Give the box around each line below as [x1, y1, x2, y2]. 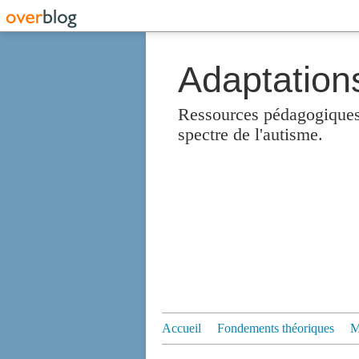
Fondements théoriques [217, 321, 334, 335]
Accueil [162, 321, 201, 335]
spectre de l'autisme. [178, 124, 323, 144]
